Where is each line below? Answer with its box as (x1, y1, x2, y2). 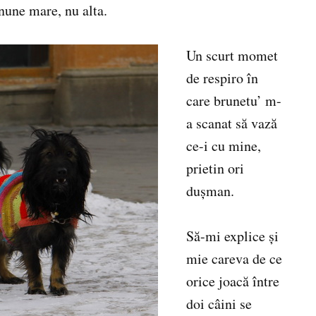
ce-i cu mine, (186, 136, 261, 156)
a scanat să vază (186, 114, 277, 133)
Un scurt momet (186, 46, 278, 66)
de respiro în (186, 68, 258, 88)
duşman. (186, 181, 234, 201)
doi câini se (186, 294, 252, 314)
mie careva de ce (186, 249, 282, 269)
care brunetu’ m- (186, 91, 281, 111)
